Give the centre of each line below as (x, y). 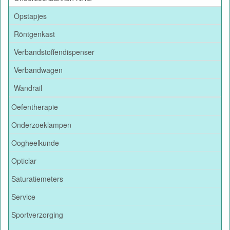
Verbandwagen (38, 70)
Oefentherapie (35, 107)
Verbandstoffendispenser (54, 52)
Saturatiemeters (37, 178)
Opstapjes (30, 16)
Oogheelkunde (35, 142)
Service (23, 196)
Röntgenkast (34, 34)
